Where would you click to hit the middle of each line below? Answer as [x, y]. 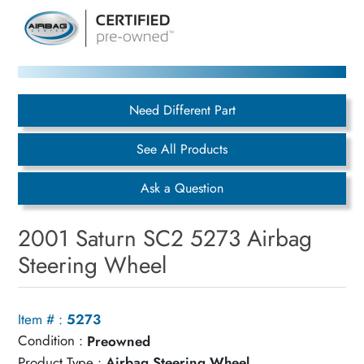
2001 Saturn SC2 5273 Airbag [165, 239]
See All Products [182, 149]
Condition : [51, 341]
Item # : [41, 319]
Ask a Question [182, 188]
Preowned [119, 341]
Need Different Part [182, 110]
